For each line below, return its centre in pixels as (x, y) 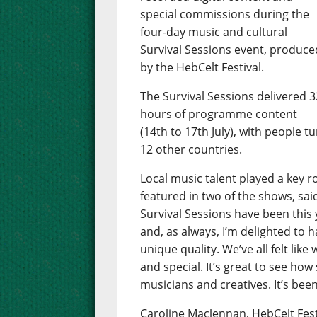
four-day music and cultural (214, 32)
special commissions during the (225, 15)
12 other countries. (191, 150)
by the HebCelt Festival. (202, 68)
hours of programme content (219, 114)
